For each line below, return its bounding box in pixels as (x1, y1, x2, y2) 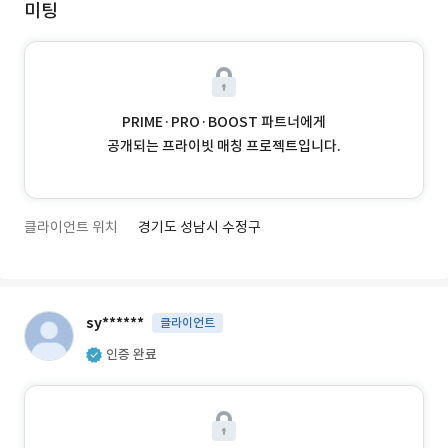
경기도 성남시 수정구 (138, 218, 261, 236)
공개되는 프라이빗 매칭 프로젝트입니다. (107, 137, 341, 155)
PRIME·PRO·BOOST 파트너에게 (122, 113, 326, 131)
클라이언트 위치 (24, 218, 118, 236)
